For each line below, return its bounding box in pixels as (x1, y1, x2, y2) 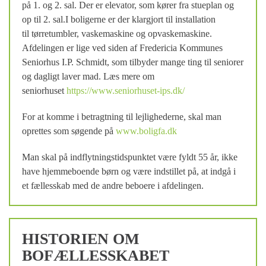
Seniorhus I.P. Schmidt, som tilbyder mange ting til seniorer (22, 57, 243, 67)
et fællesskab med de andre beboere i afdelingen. (22, 180, 206, 191)
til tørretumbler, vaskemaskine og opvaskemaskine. (22, 28, 214, 39)
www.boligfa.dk (116, 126, 177, 136)
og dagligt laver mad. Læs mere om (22, 71, 154, 81)
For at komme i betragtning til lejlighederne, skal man (22, 112, 221, 122)
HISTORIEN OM (22, 230, 140, 248)
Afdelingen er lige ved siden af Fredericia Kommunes (22, 43, 223, 53)
